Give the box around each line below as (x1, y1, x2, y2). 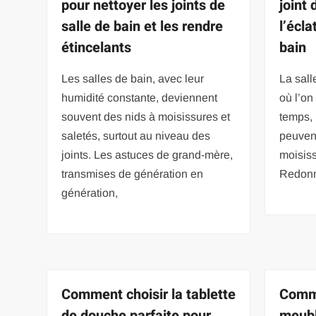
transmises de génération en (61, 167, 204, 180)
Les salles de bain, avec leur (61, 72, 205, 85)
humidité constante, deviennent (61, 91, 218, 104)
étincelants (61, 37, 132, 58)
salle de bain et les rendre (61, 16, 224, 37)
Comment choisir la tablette (61, 284, 236, 305)
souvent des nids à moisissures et (61, 110, 231, 123)
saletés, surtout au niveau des (61, 129, 211, 142)
